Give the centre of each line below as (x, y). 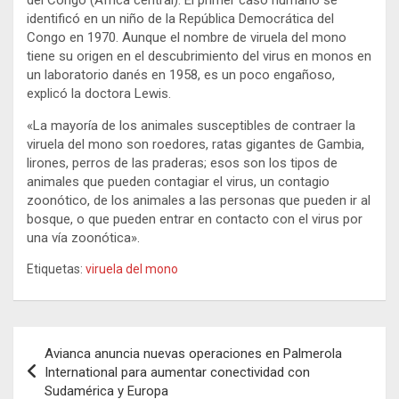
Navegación (72, 339)
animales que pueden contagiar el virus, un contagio (178, 181)
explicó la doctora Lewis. (99, 93)
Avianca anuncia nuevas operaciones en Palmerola (193, 353)
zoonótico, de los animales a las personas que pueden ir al (199, 200)
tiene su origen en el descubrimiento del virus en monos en (199, 56)
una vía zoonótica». (83, 237)
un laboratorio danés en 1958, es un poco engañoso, (181, 74)
